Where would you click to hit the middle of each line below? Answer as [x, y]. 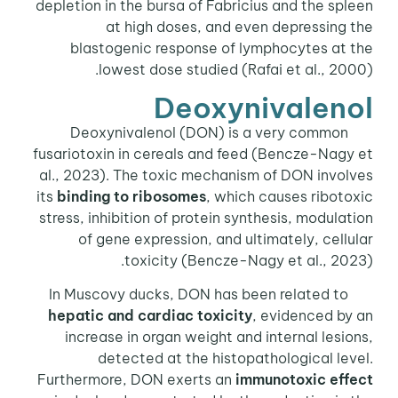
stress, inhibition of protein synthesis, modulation [209, 217]
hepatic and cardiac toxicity [153, 316]
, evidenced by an [316, 316]
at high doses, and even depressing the [243, 27]
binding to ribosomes [135, 196]
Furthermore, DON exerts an [139, 380]
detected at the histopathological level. [239, 358]
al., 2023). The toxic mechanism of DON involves [209, 175]
